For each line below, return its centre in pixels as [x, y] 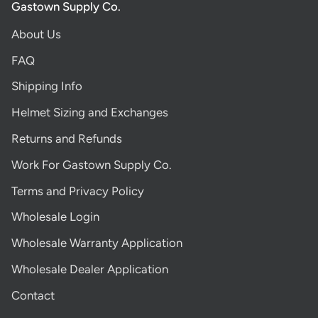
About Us [36, 34]
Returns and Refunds [67, 138]
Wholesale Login [55, 217]
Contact [33, 295]
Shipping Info [47, 86]
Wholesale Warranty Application [97, 243]
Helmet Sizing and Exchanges [90, 113]
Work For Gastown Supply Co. [91, 164]
